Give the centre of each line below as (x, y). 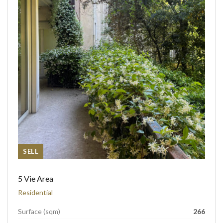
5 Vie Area (36, 178)
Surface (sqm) (39, 211)
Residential (35, 192)
